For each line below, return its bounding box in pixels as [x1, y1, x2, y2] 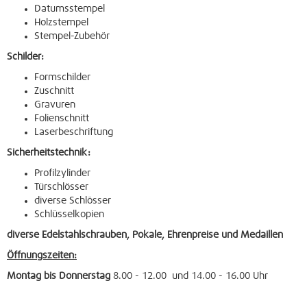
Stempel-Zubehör [34, 32, 110, 41]
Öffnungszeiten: [7, 251, 77, 260]
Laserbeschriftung [34, 127, 113, 137]
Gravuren [34, 100, 75, 110]
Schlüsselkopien [34, 210, 104, 219]
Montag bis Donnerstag [7, 271, 113, 281]
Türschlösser [34, 182, 88, 192]
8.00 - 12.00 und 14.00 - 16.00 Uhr [113, 271, 268, 281]
